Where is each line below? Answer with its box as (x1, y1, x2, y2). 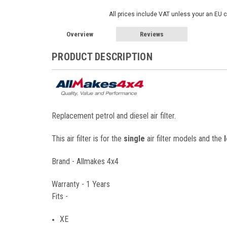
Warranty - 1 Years (52, 179, 110, 190)
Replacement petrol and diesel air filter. (52, 111, 176, 121)
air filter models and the (145, 134, 224, 144)
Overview (66, 30, 93, 39)
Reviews (140, 30, 164, 39)
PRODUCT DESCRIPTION (52, 51, 153, 63)
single (124, 134, 145, 144)
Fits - (52, 192, 70, 202)
